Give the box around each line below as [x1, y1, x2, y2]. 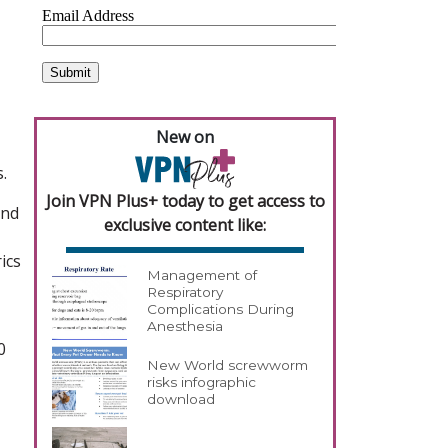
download [147, 391, 216, 408]
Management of [147, 267, 258, 284]
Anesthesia [147, 318, 224, 335]
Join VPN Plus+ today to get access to [45, 189, 325, 212]
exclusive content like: [104, 213, 266, 236]
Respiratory [147, 284, 224, 301]
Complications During [147, 301, 295, 318]
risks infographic [147, 374, 257, 391]
